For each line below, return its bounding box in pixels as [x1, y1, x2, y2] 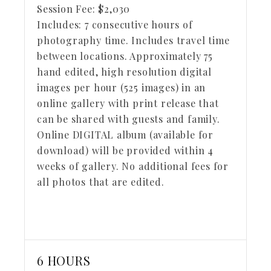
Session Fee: [37, 2, 96, 15]
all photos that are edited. [37, 175, 171, 188]
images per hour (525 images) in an [37, 81, 206, 94]
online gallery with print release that [37, 97, 219, 109]
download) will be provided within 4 [37, 144, 214, 157]
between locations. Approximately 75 [37, 50, 213, 62]
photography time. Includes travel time [37, 34, 230, 47]
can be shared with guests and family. [37, 113, 220, 125]
